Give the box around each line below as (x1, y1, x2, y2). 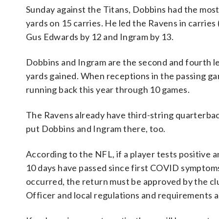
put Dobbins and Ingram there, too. (26, 123, 167, 134)
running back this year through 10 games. (26, 84, 192, 95)
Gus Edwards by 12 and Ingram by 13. (26, 31, 175, 43)
